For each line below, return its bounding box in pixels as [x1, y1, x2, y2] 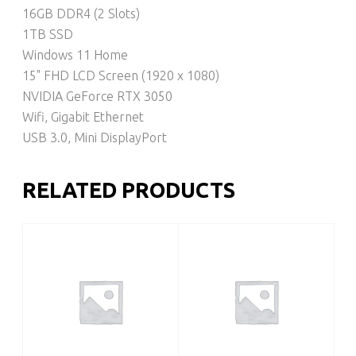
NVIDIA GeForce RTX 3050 [22, 88, 173, 103]
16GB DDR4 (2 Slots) [22, 6, 141, 21]
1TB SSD [22, 26, 74, 41]
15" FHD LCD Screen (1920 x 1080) [22, 68, 220, 83]
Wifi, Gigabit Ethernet [22, 109, 145, 124]
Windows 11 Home [22, 47, 129, 62]
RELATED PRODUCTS [22, 178, 236, 203]
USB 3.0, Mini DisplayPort [22, 130, 168, 145]
